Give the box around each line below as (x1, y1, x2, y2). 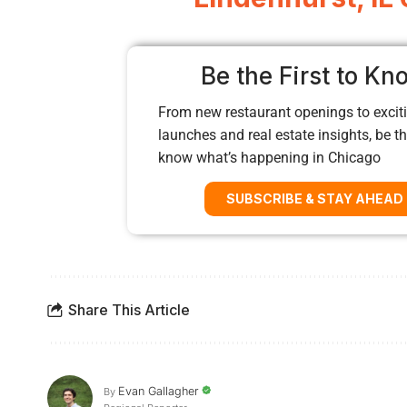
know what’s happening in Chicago (158, 149, 381, 167)
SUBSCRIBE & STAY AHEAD (225, 191, 403, 207)
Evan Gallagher (118, 383, 199, 398)
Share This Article (68, 300, 190, 319)
